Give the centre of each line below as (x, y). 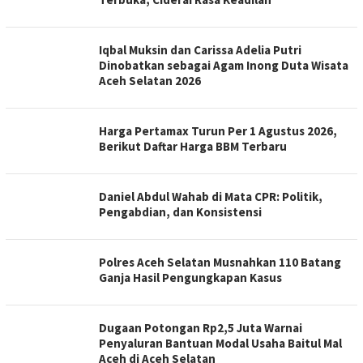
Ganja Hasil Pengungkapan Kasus (190, 277)
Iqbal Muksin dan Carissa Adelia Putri (200, 49)
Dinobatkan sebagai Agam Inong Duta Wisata (224, 65)
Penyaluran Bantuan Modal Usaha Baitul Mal (220, 343)
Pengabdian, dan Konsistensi (180, 211)
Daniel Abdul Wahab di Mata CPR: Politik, (211, 196)
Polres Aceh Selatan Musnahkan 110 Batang (220, 262)
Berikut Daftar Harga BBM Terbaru (193, 146)
